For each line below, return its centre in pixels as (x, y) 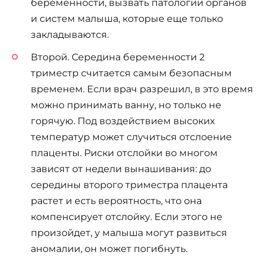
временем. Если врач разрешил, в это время (142, 89)
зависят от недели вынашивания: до (121, 169)
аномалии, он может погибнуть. (109, 248)
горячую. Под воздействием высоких (123, 121)
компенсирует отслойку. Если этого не (127, 216)
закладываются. (70, 34)
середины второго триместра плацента (129, 185)
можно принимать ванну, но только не (126, 105)
